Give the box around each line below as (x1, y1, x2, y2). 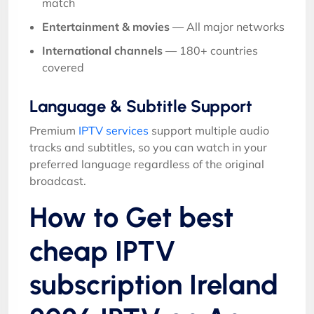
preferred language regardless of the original (29, 156, 264, 171)
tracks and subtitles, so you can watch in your (29, 139, 267, 154)
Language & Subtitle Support (29, 95, 252, 116)
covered (42, 60, 84, 74)
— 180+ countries (163, 43, 258, 57)
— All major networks (170, 19, 285, 34)
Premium (29, 123, 78, 137)
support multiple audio (149, 123, 269, 137)
